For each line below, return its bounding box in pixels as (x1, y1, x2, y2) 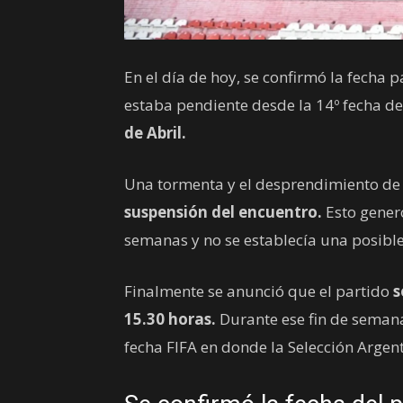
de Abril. (124, 122, 186, 143)
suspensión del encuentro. (124, 201, 326, 222)
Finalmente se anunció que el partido (124, 281, 393, 301)
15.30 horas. (124, 309, 216, 329)
